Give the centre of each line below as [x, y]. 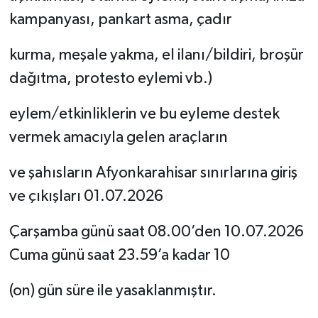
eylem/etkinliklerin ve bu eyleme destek [144, 115]
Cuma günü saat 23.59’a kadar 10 [119, 256]
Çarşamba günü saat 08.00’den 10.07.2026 [156, 232]
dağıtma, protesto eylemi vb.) [110, 79]
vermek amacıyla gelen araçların [118, 138]
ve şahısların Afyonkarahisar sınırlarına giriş [153, 174]
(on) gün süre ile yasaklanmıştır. [113, 291]
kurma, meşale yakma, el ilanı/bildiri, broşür [156, 56]
